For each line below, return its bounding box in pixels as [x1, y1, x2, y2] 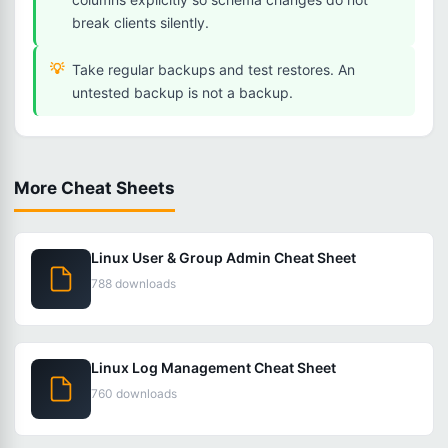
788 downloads [91, 276, 176, 291]
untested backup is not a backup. [72, 84, 293, 101]
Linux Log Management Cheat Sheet [91, 359, 336, 376]
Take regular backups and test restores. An [72, 61, 355, 78]
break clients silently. [72, 14, 209, 31]
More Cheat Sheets [14, 178, 175, 198]
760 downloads [91, 386, 177, 401]
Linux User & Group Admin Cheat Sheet [91, 249, 356, 266]
